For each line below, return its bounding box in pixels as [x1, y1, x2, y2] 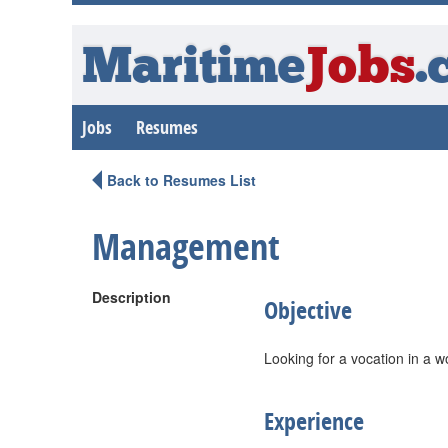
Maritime [82, 44, 305, 95]
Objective [264, 294, 352, 326]
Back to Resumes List [107, 170, 256, 190]
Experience [264, 405, 364, 437]
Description [92, 287, 171, 307]
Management [92, 222, 280, 271]
